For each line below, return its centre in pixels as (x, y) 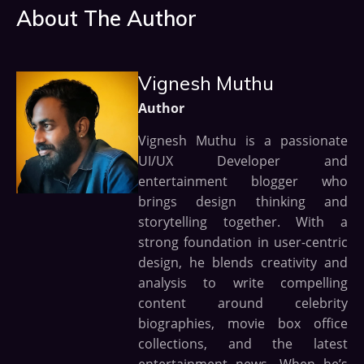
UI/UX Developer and (243, 161)
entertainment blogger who (243, 182)
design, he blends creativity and (243, 263)
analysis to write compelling (243, 283)
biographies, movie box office (243, 324)
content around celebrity (243, 303)
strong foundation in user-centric (243, 243)
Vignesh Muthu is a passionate (243, 141)
